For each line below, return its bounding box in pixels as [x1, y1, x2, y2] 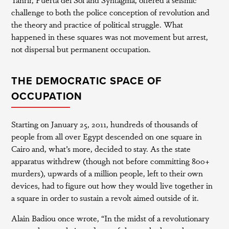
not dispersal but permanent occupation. [11, 43, 151, 55]
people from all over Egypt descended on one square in [11, 130, 202, 142]
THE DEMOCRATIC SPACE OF [11, 75, 162, 87]
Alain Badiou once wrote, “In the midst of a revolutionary [11, 212, 210, 224]
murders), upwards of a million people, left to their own [11, 167, 203, 179]
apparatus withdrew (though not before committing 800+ [11, 155, 210, 167]
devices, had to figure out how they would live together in [11, 179, 213, 191]
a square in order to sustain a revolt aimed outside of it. [11, 192, 199, 203]
